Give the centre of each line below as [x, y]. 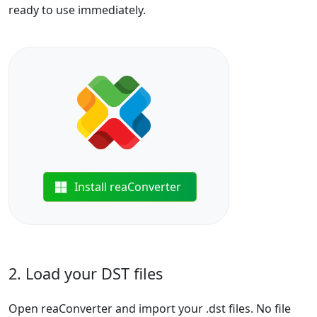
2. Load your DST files [86, 273]
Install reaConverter [128, 187]
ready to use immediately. [77, 10]
